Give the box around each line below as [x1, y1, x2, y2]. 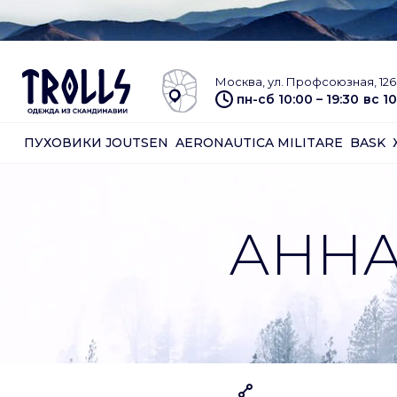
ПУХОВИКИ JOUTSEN [24, 134, 168, 151]
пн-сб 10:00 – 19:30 [236, 90, 359, 107]
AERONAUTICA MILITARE [175, 134, 343, 151]
